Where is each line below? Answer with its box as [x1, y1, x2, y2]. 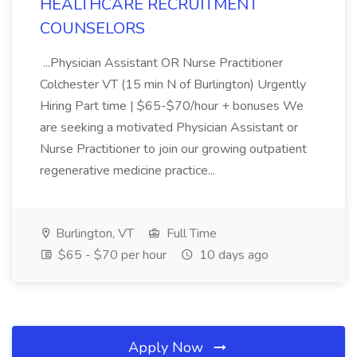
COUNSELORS [40, 18, 145, 39]
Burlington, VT [53, 225, 134, 242]
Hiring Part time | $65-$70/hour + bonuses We [40, 97, 304, 115]
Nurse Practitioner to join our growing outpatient [40, 140, 307, 158]
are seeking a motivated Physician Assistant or [40, 119, 298, 136]
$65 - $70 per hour [55, 246, 167, 264]
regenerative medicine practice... [40, 162, 218, 179]
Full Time [163, 225, 217, 242]
